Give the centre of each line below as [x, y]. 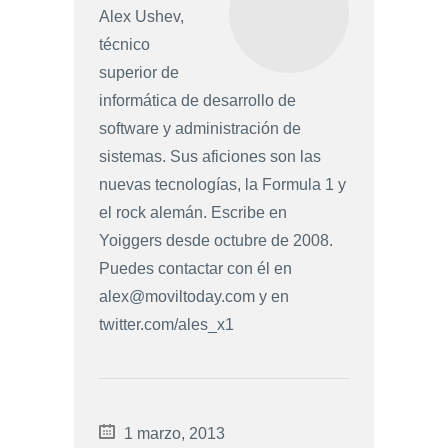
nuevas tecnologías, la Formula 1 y [222, 185]
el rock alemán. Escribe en [193, 213]
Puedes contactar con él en [195, 269]
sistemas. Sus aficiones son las [210, 157]
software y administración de [200, 129]
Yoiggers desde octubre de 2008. [216, 241]
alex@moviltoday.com [177, 297]
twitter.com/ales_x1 [166, 325]
